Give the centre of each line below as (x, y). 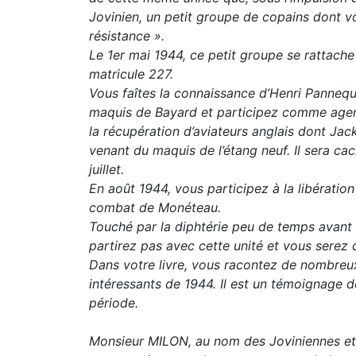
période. (114, 303)
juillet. (106, 169)
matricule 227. (131, 74)
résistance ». (127, 36)
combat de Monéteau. (155, 207)
